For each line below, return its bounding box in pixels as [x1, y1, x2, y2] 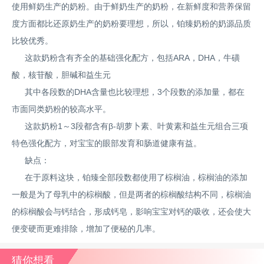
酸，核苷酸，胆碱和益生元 [12, 70, 111, 80]
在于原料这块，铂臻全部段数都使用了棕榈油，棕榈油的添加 [25, 172, 248, 182]
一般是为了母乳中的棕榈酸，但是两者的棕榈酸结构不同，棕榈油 [12, 189, 251, 199]
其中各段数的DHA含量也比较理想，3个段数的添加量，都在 [25, 87, 245, 97]
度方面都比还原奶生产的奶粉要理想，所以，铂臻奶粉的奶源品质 [12, 18, 251, 28]
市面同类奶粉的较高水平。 [12, 104, 111, 114]
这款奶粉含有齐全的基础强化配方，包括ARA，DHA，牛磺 [25, 52, 240, 62]
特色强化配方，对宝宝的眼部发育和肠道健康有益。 [12, 138, 202, 148]
